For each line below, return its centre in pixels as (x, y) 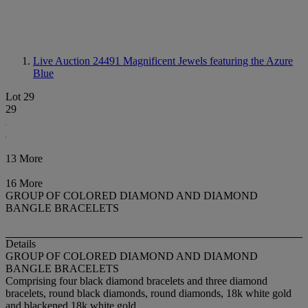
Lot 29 (20, 97)
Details (21, 244)
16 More (24, 183)
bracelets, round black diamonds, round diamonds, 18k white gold (148, 294)
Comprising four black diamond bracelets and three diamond (136, 281)
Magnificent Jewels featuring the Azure (208, 61)
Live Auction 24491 (78, 61)
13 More (24, 158)
